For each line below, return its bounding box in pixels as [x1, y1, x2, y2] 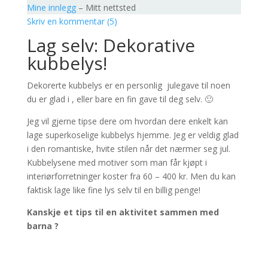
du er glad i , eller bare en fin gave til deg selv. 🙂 [26, 93, 213, 105]
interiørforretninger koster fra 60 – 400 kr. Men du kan [26, 170, 236, 182]
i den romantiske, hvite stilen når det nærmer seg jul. [26, 143, 230, 154]
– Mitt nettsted [75, 2, 136, 13]
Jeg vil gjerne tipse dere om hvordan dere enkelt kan [26, 115, 228, 127]
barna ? [26, 220, 59, 232]
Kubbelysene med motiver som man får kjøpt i [26, 157, 207, 168]
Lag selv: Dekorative [26, 33, 195, 57]
